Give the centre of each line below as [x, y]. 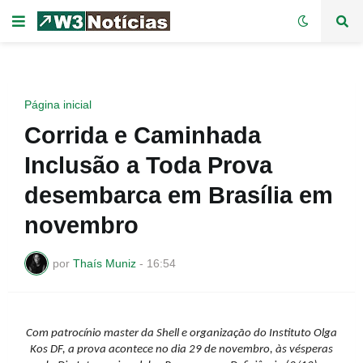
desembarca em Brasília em [179, 195]
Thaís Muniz [105, 263]
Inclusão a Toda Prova [148, 165]
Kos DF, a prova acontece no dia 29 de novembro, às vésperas [181, 350]
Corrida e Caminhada [143, 135]
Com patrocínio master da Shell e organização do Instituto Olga [181, 333]
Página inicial [58, 105]
